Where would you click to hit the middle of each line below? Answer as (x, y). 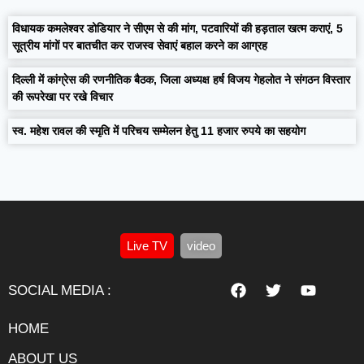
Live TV (147, 246)
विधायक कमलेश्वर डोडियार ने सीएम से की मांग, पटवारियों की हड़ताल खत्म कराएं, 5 (178, 28)
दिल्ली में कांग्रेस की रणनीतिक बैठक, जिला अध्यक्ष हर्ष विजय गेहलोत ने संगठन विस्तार (181, 80)
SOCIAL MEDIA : (60, 290)
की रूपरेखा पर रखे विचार (63, 97)
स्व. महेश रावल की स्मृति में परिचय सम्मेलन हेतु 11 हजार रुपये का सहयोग (159, 131)
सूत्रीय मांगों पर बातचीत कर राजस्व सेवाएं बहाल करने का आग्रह (140, 45)
